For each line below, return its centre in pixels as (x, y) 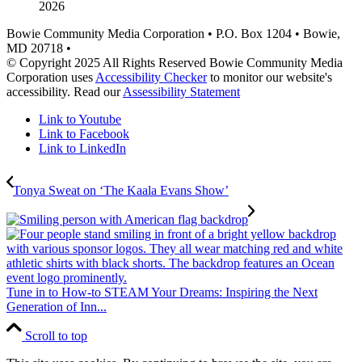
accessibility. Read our (65, 91)
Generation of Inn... (57, 306)
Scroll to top (56, 335)
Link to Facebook (84, 133)
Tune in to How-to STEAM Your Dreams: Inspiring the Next (162, 292)
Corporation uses (51, 77)
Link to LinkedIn (82, 148)
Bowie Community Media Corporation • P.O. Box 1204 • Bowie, (173, 33)
